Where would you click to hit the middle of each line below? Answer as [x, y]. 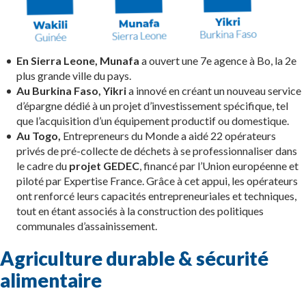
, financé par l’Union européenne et [219, 166]
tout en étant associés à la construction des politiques [140, 211]
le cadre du [43, 166]
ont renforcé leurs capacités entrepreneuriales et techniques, [156, 196]
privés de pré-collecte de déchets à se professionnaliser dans [157, 151]
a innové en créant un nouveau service [214, 91]
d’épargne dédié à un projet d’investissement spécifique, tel [152, 106]
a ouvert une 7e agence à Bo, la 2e [218, 61]
